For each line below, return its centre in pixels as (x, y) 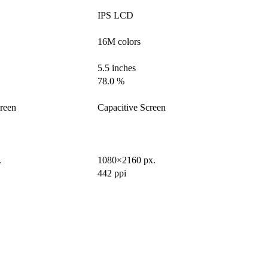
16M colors (119, 42)
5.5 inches (117, 68)
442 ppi (112, 173)
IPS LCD (115, 16)
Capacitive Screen (132, 108)
